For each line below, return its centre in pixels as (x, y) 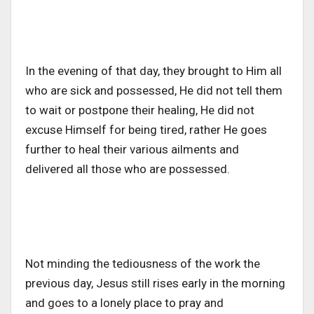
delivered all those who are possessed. (129, 169)
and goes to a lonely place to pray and (124, 303)
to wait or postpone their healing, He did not (140, 110)
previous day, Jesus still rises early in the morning (155, 284)
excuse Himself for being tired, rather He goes (146, 130)
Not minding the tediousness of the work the (143, 264)
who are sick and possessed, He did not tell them (154, 91)
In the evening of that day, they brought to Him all (153, 71)
